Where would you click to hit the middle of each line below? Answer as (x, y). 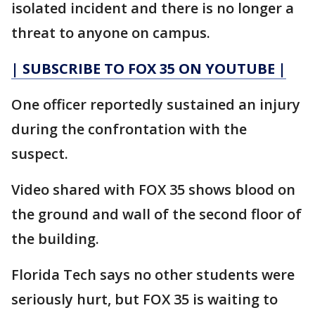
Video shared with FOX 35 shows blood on (153, 189)
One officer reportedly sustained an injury (156, 104)
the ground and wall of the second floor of (156, 214)
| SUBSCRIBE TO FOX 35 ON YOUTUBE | (149, 69)
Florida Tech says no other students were (153, 275)
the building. (57, 239)
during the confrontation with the (129, 129)
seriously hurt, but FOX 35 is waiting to (144, 299)
